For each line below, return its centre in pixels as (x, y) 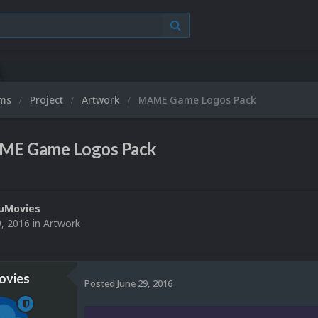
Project (48, 100)
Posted (101, 283)
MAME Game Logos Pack (197, 100)
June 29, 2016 (145, 283)
